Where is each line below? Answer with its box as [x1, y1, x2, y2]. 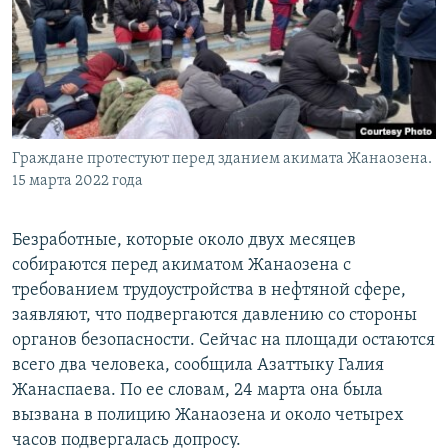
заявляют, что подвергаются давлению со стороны [12, 306, 417, 326]
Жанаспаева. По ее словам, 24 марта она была [12, 381, 383, 401]
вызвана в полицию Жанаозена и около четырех [12, 406, 404, 426]
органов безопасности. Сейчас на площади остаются [12, 331, 435, 351]
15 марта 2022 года [12, 173, 143, 190]
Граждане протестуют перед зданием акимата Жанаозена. [12, 151, 432, 168]
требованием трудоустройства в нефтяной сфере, [12, 281, 406, 301]
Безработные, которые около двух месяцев [12, 231, 356, 251]
